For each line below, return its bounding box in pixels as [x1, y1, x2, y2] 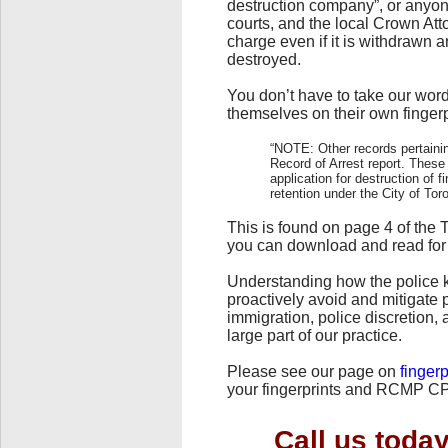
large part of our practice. [227, 326, 402, 344]
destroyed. [227, 50, 301, 68]
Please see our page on [227, 362, 400, 380]
